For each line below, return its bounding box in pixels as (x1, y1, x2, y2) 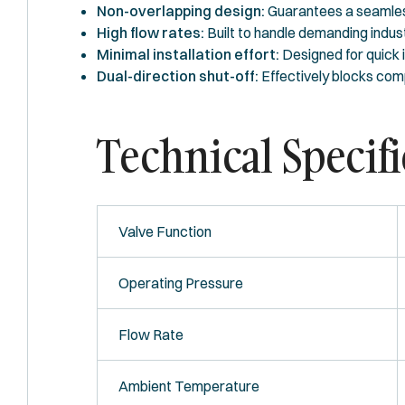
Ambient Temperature (118, 376, 259, 395)
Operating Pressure (118, 273, 243, 292)
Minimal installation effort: (97, 44, 279, 63)
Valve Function (118, 221, 212, 240)
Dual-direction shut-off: (97, 66, 259, 85)
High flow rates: (97, 23, 204, 42)
